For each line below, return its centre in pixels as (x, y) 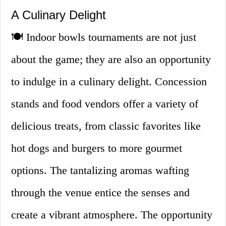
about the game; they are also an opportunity (111, 60)
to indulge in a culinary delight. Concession (109, 82)
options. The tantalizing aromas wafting (100, 171)
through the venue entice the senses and (101, 193)
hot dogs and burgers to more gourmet (97, 148)
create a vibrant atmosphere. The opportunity (112, 215)
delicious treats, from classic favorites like (106, 126)
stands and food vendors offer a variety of (105, 104)
